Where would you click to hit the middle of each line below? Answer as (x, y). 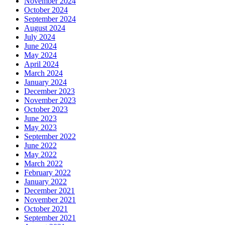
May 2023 (40, 127)
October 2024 (46, 10)
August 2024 (45, 28)
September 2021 (50, 217)
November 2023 (50, 100)
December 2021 (49, 190)
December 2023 (49, 91)
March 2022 (43, 163)
